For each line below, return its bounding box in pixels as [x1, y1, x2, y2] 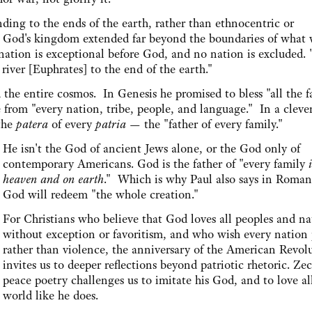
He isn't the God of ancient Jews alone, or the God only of [3, 141, 300, 157]
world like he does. [3, 288, 98, 304]
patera [16, 116, 48, 132]
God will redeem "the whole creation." [3, 187, 198, 203]
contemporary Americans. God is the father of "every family [3, 156, 309, 172]
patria [95, 116, 130, 132]
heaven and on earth [3, 171, 104, 187]
